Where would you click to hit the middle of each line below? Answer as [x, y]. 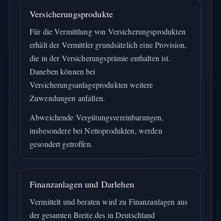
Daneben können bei [62, 71]
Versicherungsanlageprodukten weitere [91, 85]
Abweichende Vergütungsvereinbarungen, [96, 117]
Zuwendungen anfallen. [67, 98]
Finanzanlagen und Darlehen [82, 184]
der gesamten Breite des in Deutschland [92, 215]
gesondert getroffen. [61, 144]
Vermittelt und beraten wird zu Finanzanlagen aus [109, 202]
